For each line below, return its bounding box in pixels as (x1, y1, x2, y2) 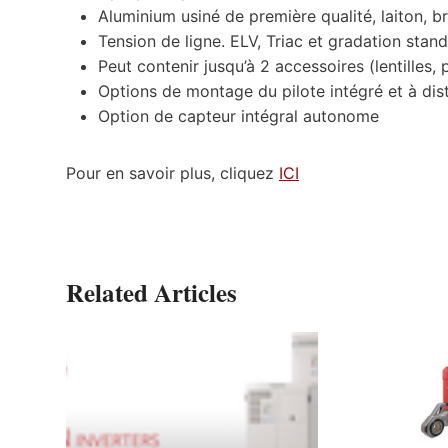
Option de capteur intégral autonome (98, 105, 379, 126)
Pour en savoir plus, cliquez (66, 162, 279, 183)
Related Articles (66, 273, 237, 311)
